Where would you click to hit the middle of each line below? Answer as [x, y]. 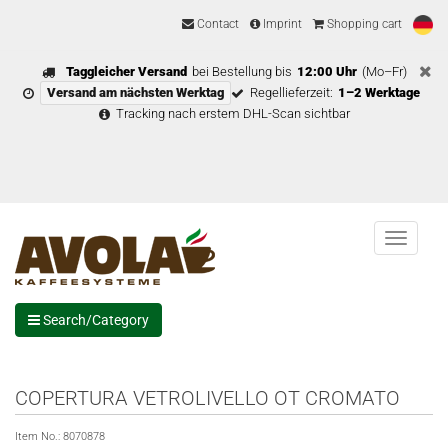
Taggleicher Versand [126, 71]
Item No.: [39, 436]
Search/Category [94, 320]
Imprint [281, 24]
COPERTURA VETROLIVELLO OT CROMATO [207, 398]
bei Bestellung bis [241, 71]
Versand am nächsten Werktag [135, 92]
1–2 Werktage [379, 92]
